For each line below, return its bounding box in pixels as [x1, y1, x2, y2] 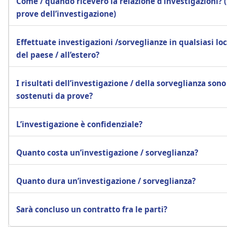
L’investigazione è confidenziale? [16, 119, 142, 129]
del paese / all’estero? [16, 49, 99, 60]
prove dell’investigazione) [16, 8, 116, 19]
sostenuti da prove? [16, 90, 93, 101]
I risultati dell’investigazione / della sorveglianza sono [16, 78, 226, 88]
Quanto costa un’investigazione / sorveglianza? [16, 147, 198, 158]
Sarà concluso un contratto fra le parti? [16, 204, 167, 214]
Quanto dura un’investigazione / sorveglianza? [16, 175, 196, 186]
